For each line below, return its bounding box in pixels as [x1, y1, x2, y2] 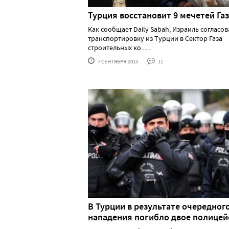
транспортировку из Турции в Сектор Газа [88, 34, 222, 43]
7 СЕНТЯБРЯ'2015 [97, 58, 138, 65]
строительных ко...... [88, 43, 150, 53]
